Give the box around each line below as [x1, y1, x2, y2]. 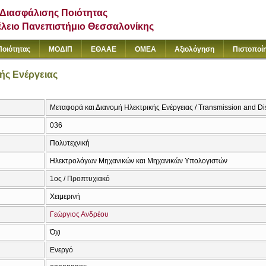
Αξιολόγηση [175, 45, 214, 53]
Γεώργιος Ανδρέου [50, 210, 109, 219]
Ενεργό [50, 246, 73, 255]
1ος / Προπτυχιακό [50, 175, 110, 183]
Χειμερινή [50, 192, 80, 201]
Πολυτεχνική [50, 139, 90, 148]
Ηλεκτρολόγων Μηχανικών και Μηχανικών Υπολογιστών [50, 157, 227, 166]
